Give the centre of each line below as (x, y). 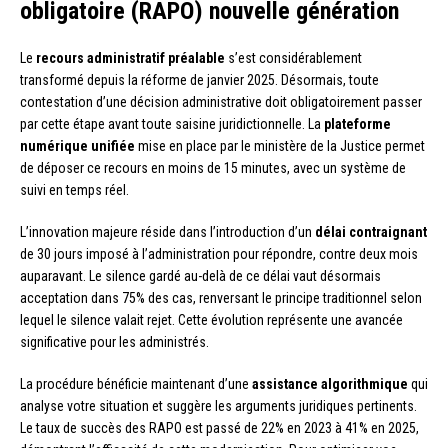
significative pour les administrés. (114, 341)
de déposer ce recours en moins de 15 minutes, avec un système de (213, 167)
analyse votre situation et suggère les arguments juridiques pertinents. (218, 405)
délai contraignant (371, 231)
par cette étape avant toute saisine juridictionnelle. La (172, 123)
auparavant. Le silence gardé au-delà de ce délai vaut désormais (200, 275)
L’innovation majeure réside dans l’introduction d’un (167, 231)
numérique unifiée (77, 145)
